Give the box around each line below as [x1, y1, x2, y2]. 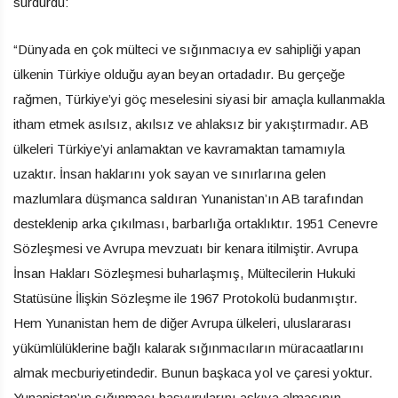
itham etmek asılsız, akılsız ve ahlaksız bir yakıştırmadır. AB [13, 116, 369, 132]
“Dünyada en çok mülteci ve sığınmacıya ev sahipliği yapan [13, 42, 361, 58]
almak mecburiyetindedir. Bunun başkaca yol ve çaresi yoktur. [13, 365, 372, 381]
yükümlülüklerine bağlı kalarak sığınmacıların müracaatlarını [13, 340, 364, 356]
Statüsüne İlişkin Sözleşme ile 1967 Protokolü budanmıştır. [13, 291, 357, 306]
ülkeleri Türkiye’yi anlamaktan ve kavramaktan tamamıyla [13, 141, 345, 157]
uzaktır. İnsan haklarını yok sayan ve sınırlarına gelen [13, 166, 326, 182]
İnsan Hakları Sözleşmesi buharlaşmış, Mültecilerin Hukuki [13, 266, 355, 282]
